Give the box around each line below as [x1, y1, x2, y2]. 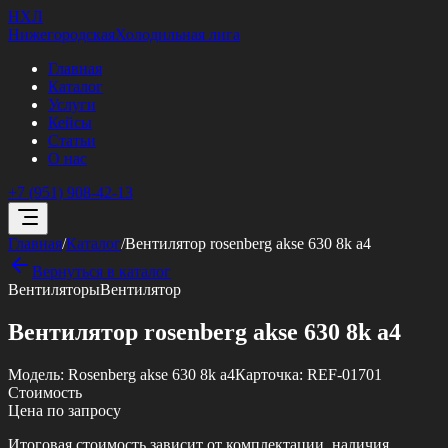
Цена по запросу [8, 401, 121, 419]
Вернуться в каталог [32, 263, 171, 280]
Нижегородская [8, 26, 115, 43]
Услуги [48, 96, 96, 113]
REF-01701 [307, 365, 382, 383]
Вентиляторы [8, 281, 100, 298]
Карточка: [235, 365, 307, 383]
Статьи [48, 132, 96, 149]
